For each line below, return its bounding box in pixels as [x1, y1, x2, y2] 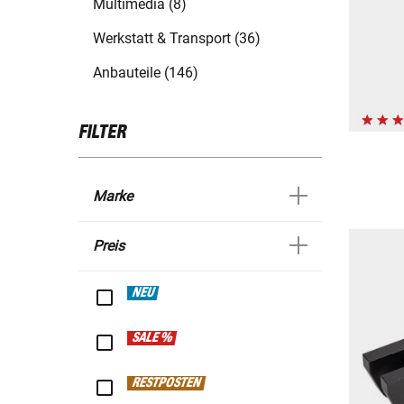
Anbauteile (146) [93, 64, 198, 82]
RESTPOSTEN [131, 376, 203, 391]
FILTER [78, 123, 126, 143]
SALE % [131, 331, 174, 346]
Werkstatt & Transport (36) [93, 30, 261, 48]
